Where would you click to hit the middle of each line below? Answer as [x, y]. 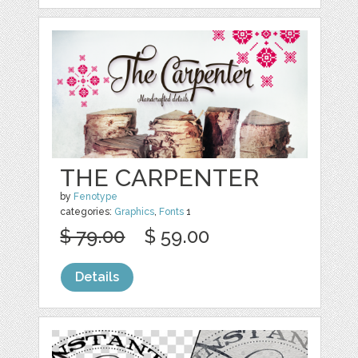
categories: [88, 212]
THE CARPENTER [160, 178]
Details [97, 277]
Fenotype [96, 197]
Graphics [135, 212]
